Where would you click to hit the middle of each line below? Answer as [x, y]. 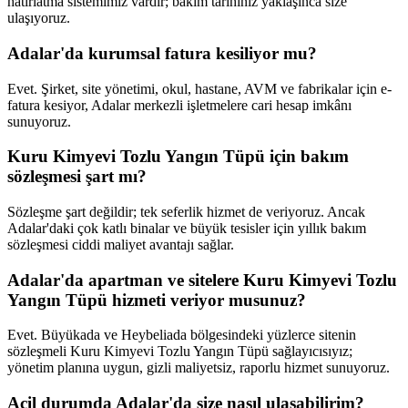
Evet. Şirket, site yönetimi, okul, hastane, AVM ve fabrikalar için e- [199, 88]
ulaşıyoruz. [39, 18]
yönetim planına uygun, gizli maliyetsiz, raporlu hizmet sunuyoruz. [199, 368]
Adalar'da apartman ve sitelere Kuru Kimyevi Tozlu [202, 280]
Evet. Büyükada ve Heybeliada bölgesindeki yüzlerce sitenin [182, 335]
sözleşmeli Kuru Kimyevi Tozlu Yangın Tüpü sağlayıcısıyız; [180, 352]
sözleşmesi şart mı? [77, 177]
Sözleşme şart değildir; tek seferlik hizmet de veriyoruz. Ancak [186, 211]
